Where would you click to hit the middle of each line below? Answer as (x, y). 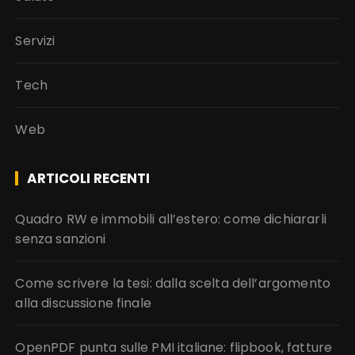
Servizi (35, 41)
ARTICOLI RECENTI (89, 178)
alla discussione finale (83, 303)
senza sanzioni (61, 239)
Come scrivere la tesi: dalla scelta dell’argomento (173, 283)
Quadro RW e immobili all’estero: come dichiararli (171, 219)
